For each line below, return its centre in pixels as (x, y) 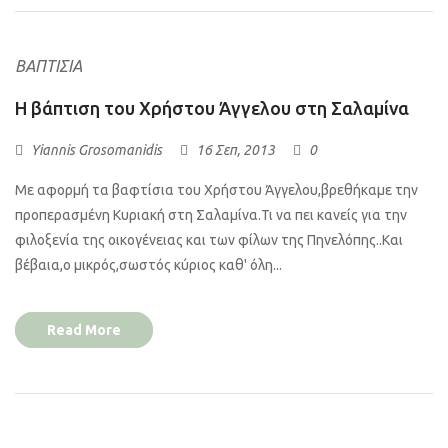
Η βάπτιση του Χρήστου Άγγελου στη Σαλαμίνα (212, 107)
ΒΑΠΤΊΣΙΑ (48, 65)
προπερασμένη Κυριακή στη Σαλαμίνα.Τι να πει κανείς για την (211, 214)
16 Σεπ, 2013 (235, 149)
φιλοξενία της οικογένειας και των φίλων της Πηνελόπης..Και (209, 239)
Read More (84, 329)
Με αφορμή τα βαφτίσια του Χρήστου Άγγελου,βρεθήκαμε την (216, 189)
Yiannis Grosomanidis (96, 149)
